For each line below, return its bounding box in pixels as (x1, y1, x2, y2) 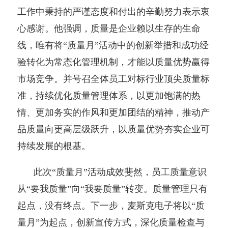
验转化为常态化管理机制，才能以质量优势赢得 (17, 56, 210, 67)
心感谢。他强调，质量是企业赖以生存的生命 (17, 23, 201, 34)
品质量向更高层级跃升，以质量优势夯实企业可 (17, 124, 210, 134)
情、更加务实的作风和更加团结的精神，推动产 (17, 107, 210, 118)
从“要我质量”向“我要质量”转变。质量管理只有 (17, 183, 208, 194)
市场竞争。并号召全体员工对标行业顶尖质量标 (17, 73, 210, 84)
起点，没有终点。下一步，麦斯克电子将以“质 (17, 200, 205, 211)
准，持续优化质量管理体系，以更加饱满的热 (17, 90, 201, 101)
